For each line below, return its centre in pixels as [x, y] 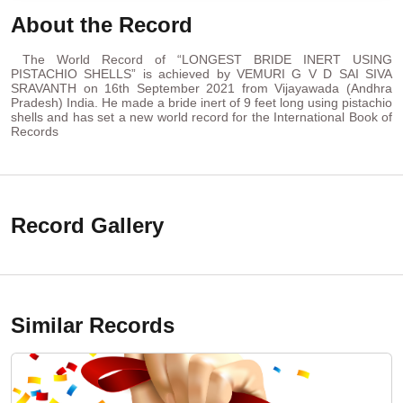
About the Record [102, 24]
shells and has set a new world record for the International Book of [201, 116]
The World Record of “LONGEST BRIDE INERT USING [201, 59]
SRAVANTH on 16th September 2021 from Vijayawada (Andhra [201, 88]
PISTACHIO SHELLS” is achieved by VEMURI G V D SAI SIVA [201, 73]
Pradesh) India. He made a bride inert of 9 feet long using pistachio [201, 102]
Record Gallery [87, 225]
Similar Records [93, 325]
